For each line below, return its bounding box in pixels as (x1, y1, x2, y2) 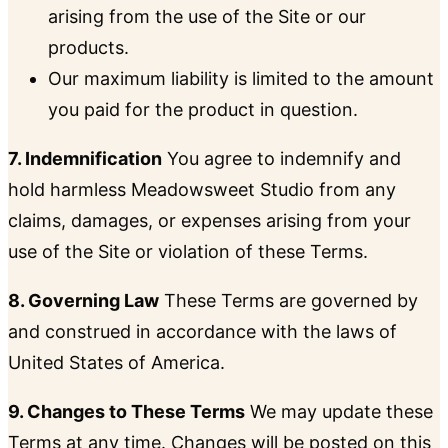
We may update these (245, 401, 433, 423)
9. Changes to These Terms (8, 401, 245, 423)
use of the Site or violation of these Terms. (8, 241, 368, 263)
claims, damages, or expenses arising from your (8, 210, 411, 232)
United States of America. (8, 352, 225, 374)
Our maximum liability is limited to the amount (48, 68, 434, 90)
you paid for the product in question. (48, 99, 358, 121)
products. (48, 37, 129, 59)
